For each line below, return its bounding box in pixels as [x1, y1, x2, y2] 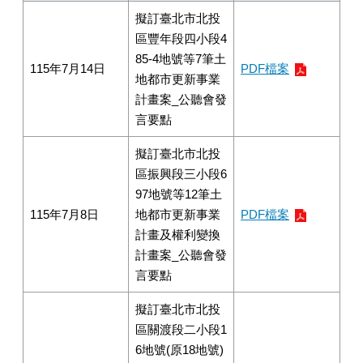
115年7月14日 [30, 62, 105, 75]
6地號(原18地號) [135, 343, 224, 357]
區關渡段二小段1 [135, 322, 227, 336]
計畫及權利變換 [135, 228, 220, 241]
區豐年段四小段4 [135, 32, 227, 45]
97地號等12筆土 [135, 187, 222, 201]
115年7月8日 [30, 207, 99, 221]
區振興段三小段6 [135, 167, 227, 181]
